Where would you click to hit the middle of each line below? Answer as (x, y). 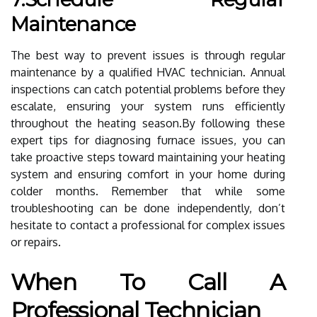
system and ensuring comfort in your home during (148, 174)
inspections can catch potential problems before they (148, 89)
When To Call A (148, 282)
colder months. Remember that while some (148, 191)
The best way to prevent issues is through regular (148, 55)
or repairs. (36, 242)
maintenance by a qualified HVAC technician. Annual (148, 72)
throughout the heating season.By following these (148, 123)
